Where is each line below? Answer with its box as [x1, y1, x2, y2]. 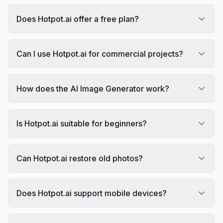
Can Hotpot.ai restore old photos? [16, 153, 143, 163]
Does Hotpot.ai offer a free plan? [16, 13, 139, 24]
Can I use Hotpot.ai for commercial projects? [16, 48, 183, 59]
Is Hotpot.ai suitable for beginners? [16, 118, 147, 128]
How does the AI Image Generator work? [16, 83, 169, 94]
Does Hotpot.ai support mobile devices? [16, 188, 167, 198]
